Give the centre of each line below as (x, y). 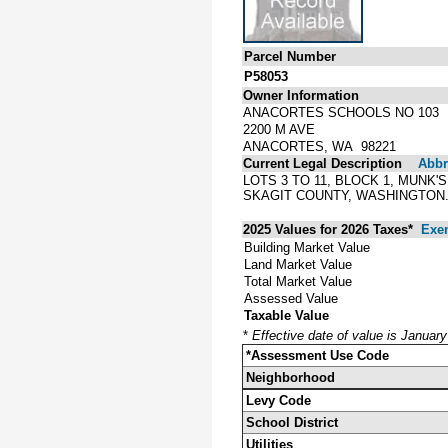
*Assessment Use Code (317, 355)
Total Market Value (298, 281)
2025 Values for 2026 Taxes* (330, 229)
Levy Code (278, 400)
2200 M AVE (279, 129)
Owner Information (301, 95)
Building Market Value (307, 247)
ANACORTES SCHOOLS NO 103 (341, 112)
